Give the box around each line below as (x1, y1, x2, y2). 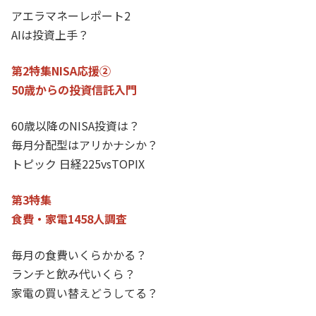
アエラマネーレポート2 (11, 6, 130, 24)
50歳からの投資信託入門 (11, 80, 137, 98)
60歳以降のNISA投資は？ (11, 116, 140, 134)
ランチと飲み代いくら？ (11, 265, 135, 282)
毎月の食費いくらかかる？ (11, 245, 147, 263)
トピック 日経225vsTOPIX (11, 154, 145, 172)
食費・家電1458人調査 (11, 209, 127, 227)
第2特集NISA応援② (11, 61, 111, 79)
